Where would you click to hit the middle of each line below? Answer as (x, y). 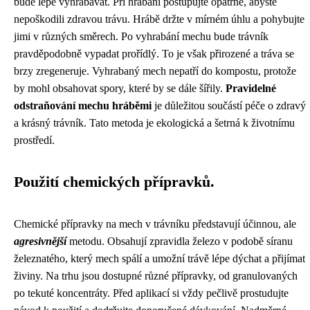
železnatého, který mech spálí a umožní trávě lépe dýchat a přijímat (159, 258)
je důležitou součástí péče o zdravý (229, 106)
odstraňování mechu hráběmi (83, 106)
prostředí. (34, 140)
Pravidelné (251, 88)
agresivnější (40, 241)
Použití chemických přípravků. (114, 182)
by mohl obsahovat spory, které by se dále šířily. (120, 88)
